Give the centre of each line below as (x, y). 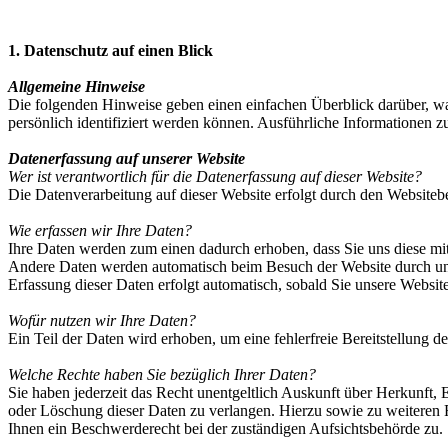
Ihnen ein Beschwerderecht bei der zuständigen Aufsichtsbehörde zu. (225, 428)
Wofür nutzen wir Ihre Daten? (102, 320)
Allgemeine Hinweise (76, 86)
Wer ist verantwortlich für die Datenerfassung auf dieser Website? (215, 176)
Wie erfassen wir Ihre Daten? (100, 230)
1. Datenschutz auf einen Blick (110, 50)
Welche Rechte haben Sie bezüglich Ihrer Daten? (162, 374)
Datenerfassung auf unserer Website (126, 158)
